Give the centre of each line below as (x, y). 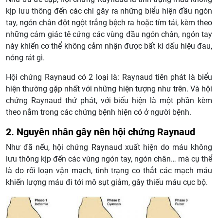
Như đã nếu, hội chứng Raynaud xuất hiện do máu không (109, 147)
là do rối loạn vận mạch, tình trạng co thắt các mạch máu (109, 171)
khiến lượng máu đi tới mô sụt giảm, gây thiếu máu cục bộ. (107, 182)
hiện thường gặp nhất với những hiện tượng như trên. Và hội (109, 89)
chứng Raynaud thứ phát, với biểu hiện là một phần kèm (109, 101)
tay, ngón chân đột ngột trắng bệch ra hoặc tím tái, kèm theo (109, 23)
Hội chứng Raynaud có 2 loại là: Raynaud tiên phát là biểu (109, 77)
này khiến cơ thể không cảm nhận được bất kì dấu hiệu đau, (109, 46)
